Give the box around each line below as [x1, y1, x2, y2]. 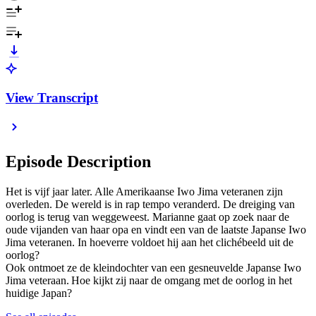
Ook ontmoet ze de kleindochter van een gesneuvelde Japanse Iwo [6, 262, 301, 274]
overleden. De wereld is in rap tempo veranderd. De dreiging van [6, 198, 295, 211]
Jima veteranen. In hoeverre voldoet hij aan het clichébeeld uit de [6, 236, 293, 249]
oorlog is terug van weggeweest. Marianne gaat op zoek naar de [6, 211, 289, 224]
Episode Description [6, 152, 151, 171]
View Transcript [6, 90, 98, 105]
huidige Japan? [6, 287, 72, 300]
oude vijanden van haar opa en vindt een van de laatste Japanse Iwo [6, 224, 306, 236]
